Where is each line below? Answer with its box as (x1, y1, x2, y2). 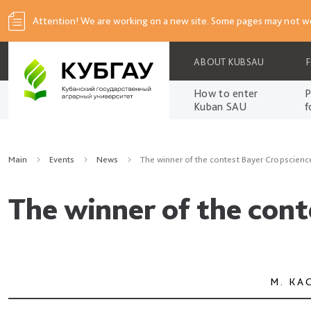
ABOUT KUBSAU (194, 55, 264, 67)
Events (49, 154, 74, 165)
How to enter (194, 87, 258, 100)
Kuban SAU (194, 100, 247, 113)
